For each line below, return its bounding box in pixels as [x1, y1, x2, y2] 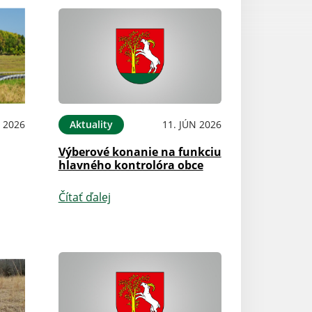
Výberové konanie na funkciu [58, 143, 221, 159]
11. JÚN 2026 [162, 117, 221, 131]
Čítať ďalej [58, 189, 111, 205]
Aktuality [69, 117, 113, 131]
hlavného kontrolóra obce [58, 157, 203, 173]
